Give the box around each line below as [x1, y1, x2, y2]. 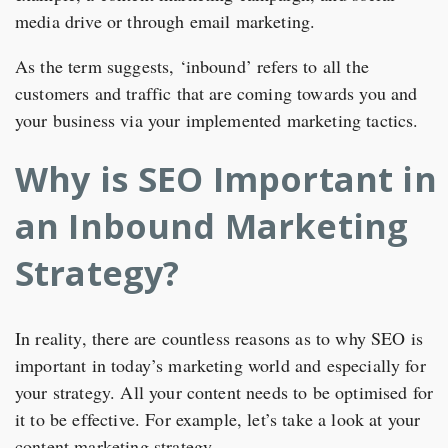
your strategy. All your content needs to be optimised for [15, 379, 434, 404]
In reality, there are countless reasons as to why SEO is [15, 325, 423, 350]
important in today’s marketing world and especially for [15, 352, 426, 377]
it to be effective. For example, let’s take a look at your [15, 406, 421, 431]
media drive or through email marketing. [15, 9, 316, 34]
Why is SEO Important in [15, 155, 437, 203]
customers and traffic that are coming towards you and [15, 81, 418, 106]
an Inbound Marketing [15, 202, 409, 250]
